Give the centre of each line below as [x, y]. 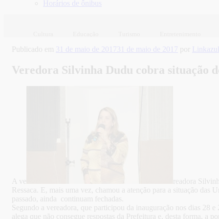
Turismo [129, 34]
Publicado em [33, 49]
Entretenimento [180, 34]
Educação [86, 34]
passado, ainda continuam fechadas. [68, 199]
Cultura [43, 34]
